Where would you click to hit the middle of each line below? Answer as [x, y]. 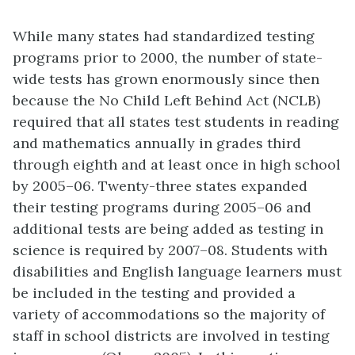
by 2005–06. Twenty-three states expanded [160, 186]
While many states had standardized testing [164, 36]
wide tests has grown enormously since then [166, 79]
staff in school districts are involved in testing [171, 336]
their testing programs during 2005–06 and [162, 207]
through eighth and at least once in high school [177, 164]
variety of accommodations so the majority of [169, 314]
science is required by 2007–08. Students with [170, 250]
